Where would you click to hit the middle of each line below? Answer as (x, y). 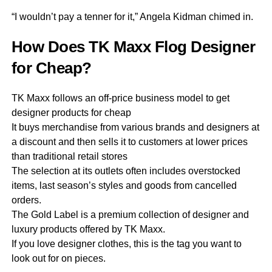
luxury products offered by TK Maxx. (88, 229)
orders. (26, 200)
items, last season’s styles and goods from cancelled (124, 185)
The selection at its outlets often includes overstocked (126, 171)
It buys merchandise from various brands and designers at (135, 127)
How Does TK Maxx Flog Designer (133, 47)
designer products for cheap (71, 113)
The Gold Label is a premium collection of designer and (130, 215)
